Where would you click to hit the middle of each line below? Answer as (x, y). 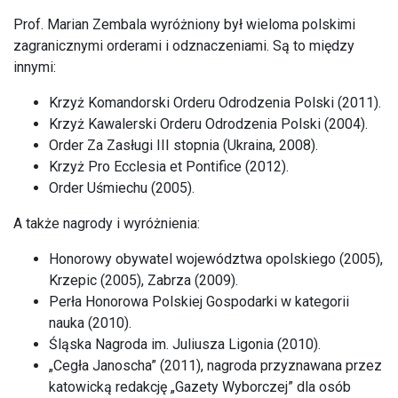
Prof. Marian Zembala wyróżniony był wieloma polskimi (184, 24)
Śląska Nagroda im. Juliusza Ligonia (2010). (185, 344)
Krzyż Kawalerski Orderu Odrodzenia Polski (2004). (208, 124)
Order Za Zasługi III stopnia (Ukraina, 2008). (183, 145)
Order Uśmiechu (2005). (122, 188)
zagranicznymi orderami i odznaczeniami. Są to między (184, 46)
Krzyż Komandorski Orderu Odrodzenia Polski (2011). (215, 103)
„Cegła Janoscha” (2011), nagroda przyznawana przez (215, 366)
